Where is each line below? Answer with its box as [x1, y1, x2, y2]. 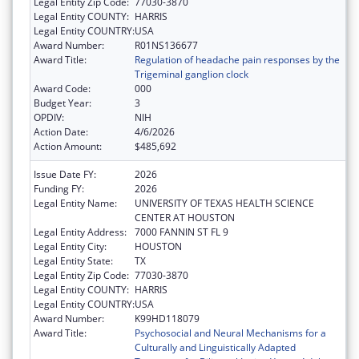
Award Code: [34, 82, 91, 96]
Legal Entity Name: [34, 196, 117, 211]
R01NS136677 [135, 38, 198, 53]
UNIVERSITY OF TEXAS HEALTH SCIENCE [135, 196, 314, 211]
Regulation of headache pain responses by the [135, 53, 340, 67]
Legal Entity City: [34, 240, 107, 254]
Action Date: [34, 125, 88, 139]
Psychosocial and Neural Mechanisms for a [135, 326, 326, 341]
